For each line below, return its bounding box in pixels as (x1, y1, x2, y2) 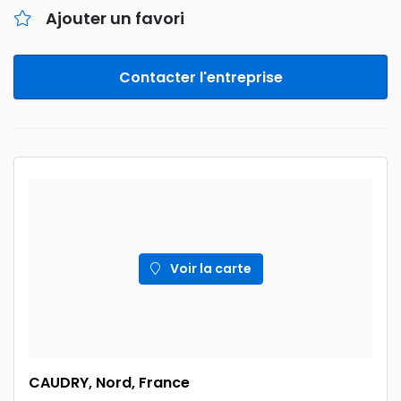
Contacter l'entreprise (118, 67, 283, 88)
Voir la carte (166, 259, 252, 277)
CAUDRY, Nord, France (29, 372, 190, 393)
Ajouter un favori (46, 7, 184, 30)
